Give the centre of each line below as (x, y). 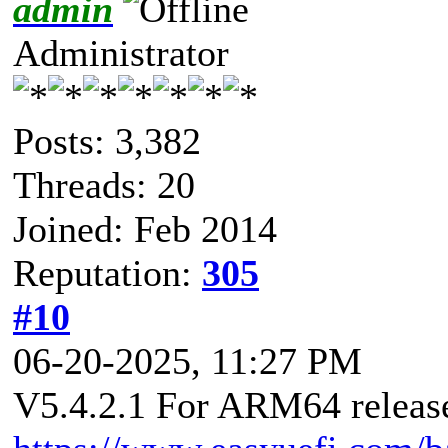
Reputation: (107, 272)
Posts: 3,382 (107, 140)
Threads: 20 (104, 184)
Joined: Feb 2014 (145, 228)
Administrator (121, 52)
